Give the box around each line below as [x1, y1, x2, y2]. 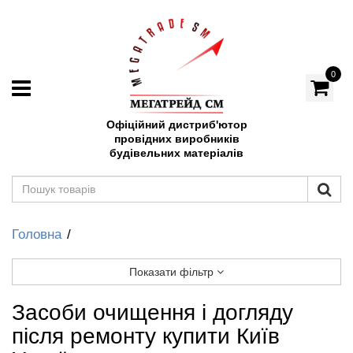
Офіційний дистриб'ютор [106, 118, 247, 131]
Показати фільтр [129, 266, 217, 278]
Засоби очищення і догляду [12, 300, 293, 325]
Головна [12, 227, 61, 242]
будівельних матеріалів [110, 147, 243, 159]
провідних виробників [113, 132, 240, 145]
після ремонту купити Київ [12, 324, 280, 348]
